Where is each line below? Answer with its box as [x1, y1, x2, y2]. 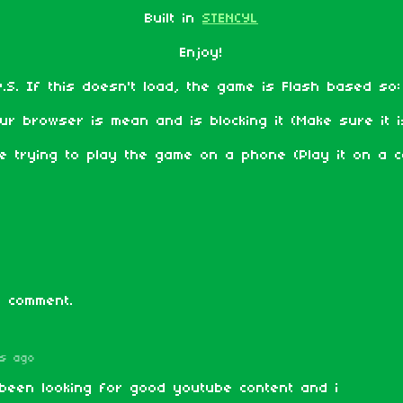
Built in [145, 12, 202, 26]
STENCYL [202, 12, 258, 26]
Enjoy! [180, 46, 223, 60]
